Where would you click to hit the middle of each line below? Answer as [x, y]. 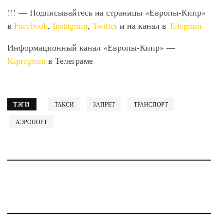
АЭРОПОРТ [31, 122]
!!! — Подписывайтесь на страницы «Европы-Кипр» [107, 12]
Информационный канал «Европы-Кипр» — [91, 47]
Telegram [185, 26]
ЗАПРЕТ [104, 104]
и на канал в [143, 26]
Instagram [70, 26]
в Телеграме [69, 61]
